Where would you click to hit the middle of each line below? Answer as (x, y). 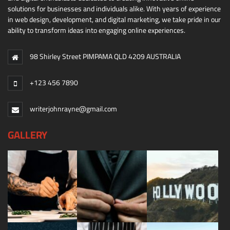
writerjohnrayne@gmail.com (73, 109)
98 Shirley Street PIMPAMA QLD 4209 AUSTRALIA (105, 57)
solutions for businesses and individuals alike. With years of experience (114, 9)
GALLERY (27, 135)
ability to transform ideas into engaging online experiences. (97, 31)
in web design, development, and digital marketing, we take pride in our (114, 20)
